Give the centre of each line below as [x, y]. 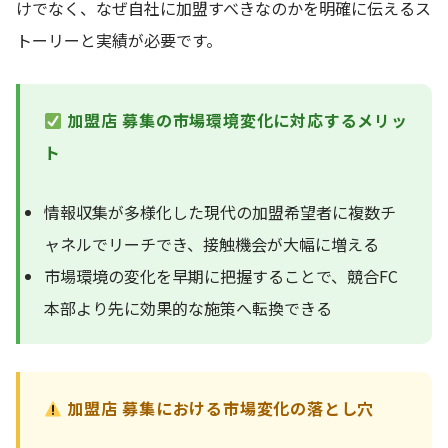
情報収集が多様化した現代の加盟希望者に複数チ [220, 212]
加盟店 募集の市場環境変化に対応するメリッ [235, 120]
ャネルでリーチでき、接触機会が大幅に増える [211, 244]
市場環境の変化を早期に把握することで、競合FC [221, 276]
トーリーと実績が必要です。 [119, 40]
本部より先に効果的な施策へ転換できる [188, 308]
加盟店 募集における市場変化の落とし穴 [218, 408]
